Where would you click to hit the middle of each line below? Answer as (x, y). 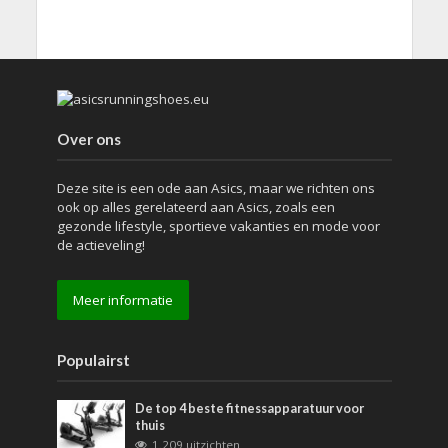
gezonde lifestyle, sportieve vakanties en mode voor (218, 225)
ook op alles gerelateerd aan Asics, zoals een (195, 206)
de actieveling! (100, 244)
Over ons (88, 138)
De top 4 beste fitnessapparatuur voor (250, 408)
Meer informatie (122, 299)
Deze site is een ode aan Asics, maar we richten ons (215, 187)
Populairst (93, 359)
